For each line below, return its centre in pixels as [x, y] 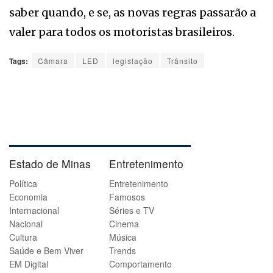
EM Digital [29, 264]
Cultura [23, 237]
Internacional [34, 211]
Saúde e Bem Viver [46, 251]
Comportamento [140, 264]
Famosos [127, 197]
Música [123, 237]
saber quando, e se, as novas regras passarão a [133, 12]
